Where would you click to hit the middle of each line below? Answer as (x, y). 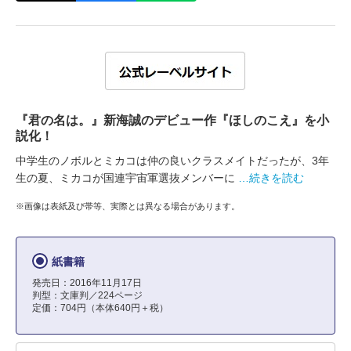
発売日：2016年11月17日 (87, 283)
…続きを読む (271, 178)
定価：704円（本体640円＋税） (100, 308)
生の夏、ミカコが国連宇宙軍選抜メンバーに (125, 178)
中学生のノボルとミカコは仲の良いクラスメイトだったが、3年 (172, 161)
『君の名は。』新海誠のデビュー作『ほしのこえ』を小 (172, 120)
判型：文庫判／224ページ (87, 295)
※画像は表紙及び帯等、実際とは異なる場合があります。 (128, 206)
